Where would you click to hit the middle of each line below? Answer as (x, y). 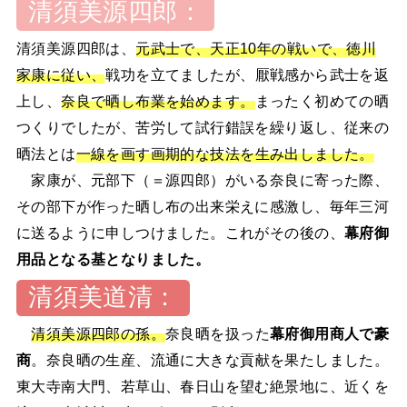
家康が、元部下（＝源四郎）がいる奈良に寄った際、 (203, 179)
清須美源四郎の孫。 (99, 333)
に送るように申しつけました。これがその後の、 (180, 232)
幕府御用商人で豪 (329, 333)
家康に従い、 (61, 74)
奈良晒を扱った (218, 333)
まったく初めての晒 (322, 100)
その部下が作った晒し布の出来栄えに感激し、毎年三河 (203, 206)
